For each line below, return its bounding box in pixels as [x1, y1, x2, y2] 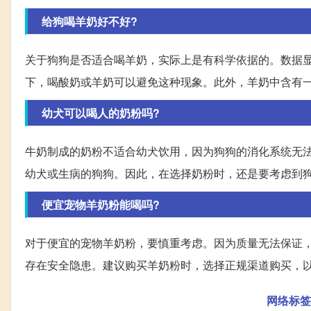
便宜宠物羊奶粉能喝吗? [42, 196, 160, 213]
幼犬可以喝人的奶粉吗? [42, 105, 160, 121]
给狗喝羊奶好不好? [42, 13, 137, 30]
